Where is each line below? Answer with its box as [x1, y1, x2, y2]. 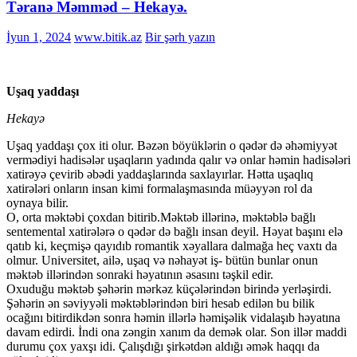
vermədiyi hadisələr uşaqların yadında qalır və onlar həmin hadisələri [6, 153, 351, 167]
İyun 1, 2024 [6, 30, 71, 45]
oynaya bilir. [6, 196, 69, 210]
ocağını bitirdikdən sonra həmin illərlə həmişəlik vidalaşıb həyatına [6, 311, 340, 325]
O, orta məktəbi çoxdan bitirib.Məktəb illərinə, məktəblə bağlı [6, 210, 316, 225]
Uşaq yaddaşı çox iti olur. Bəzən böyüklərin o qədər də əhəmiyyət [6, 139, 337, 153]
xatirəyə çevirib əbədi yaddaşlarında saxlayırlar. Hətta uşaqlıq [6, 167, 313, 182]
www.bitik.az [74, 30, 142, 45]
